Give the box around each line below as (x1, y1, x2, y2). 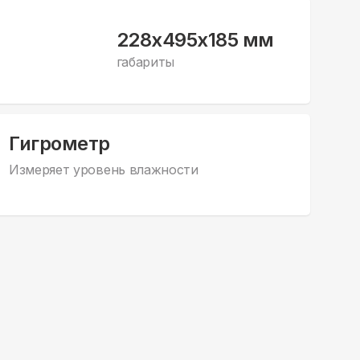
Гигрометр (9, 131, 110, 155)
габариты (116, 54, 175, 71)
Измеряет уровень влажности (9, 161, 198, 178)
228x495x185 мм (116, 28, 274, 52)
